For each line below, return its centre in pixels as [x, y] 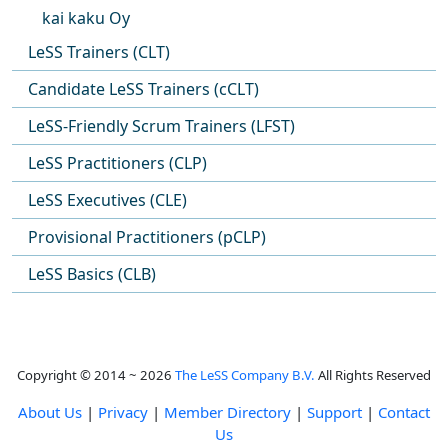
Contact [404, 412]
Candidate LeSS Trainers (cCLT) [143, 89]
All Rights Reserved [373, 375]
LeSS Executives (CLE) [107, 200]
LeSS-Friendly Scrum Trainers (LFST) [161, 126]
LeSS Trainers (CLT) [99, 52]
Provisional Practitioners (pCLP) [147, 237]
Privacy [123, 412]
